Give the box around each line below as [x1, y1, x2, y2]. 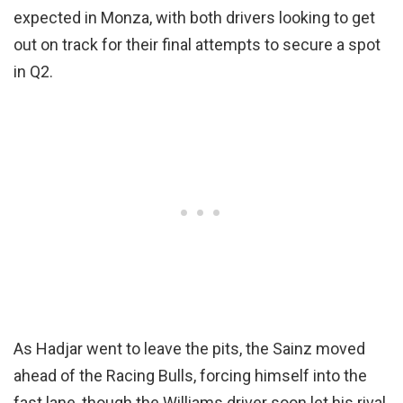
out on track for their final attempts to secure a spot [13, 35, 381, 55]
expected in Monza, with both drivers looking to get [13, 8, 375, 28]
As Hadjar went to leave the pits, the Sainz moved [13, 339, 365, 359]
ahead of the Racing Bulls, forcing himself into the [13, 366, 367, 386]
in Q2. [13, 62, 53, 82]
